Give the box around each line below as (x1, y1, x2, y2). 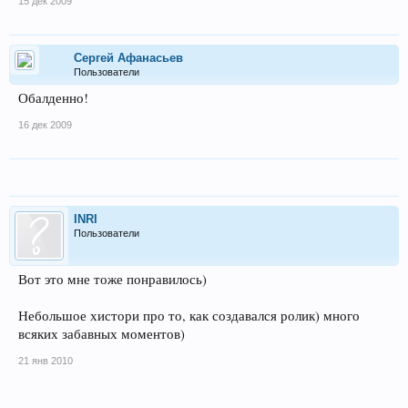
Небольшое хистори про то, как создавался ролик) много (18, 307, 360, 324)
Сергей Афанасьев (74, 51, 183, 65)
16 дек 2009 (18, 119, 72, 130)
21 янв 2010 (18, 355, 73, 366)
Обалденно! (18, 89, 88, 107)
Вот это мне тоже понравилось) (18, 270, 207, 288)
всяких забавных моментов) (18, 325, 185, 342)
